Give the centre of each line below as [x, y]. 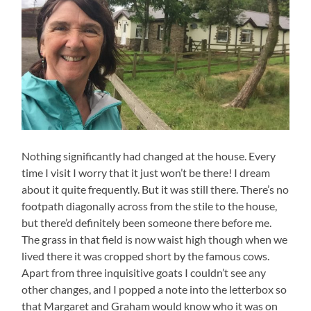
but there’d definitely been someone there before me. [147, 223]
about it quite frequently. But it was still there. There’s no [155, 190]
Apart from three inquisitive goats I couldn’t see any [144, 273]
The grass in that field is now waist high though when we [155, 239]
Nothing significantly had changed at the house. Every [149, 156]
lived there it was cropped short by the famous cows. [146, 256]
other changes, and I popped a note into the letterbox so [154, 289]
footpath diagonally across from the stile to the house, [150, 206]
